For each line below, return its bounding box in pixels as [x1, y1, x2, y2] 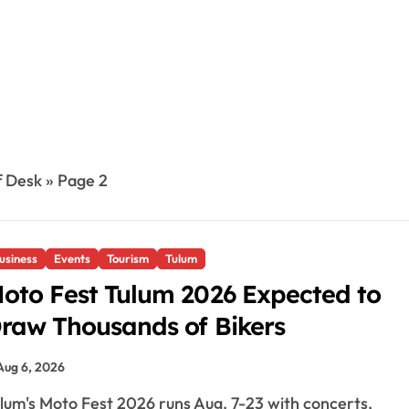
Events [54, 251, 90, 266]
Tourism [107, 251, 149, 266]
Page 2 [57, 170, 108, 191]
